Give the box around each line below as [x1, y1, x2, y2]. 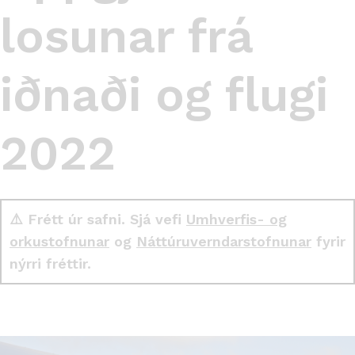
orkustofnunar [10, 233, 109, 250]
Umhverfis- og [186, 211, 287, 227]
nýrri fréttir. [10, 255, 91, 272]
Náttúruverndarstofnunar [136, 233, 311, 250]
